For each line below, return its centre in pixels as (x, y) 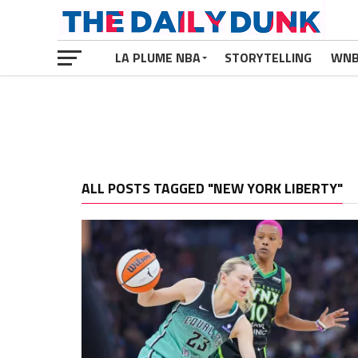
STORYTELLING (268, 58)
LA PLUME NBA (158, 58)
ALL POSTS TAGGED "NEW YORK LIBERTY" (212, 188)
